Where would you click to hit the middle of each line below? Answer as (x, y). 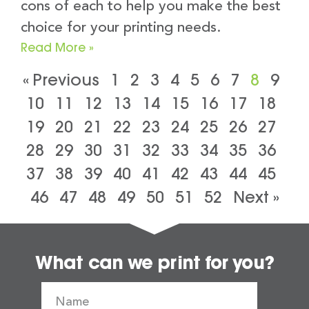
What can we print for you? (154, 263)
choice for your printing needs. (121, 28)
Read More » (57, 48)
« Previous (61, 80)
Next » (256, 197)
